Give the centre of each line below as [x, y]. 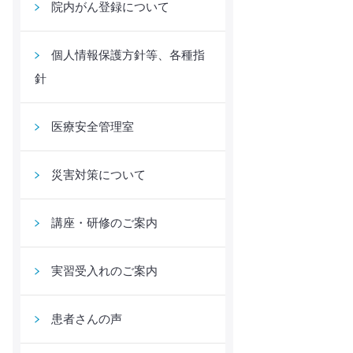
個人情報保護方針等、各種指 [128, 55]
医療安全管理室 [92, 126]
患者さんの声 [86, 319]
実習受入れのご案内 [104, 271]
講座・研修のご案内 [104, 223]
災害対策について [98, 175]
